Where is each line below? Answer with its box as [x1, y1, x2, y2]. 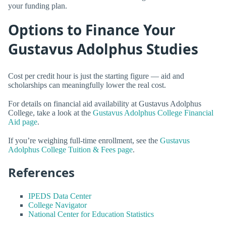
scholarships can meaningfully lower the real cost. [8, 80, 166, 89]
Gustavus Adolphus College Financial [93, 108, 213, 117]
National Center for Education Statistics [28, 210, 154, 219]
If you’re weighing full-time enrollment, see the [8, 136, 160, 145]
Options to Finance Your [8, 20, 176, 39]
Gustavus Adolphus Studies [8, 39, 198, 59]
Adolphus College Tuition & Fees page [8, 145, 133, 154]
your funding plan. [8, 1, 67, 10]
